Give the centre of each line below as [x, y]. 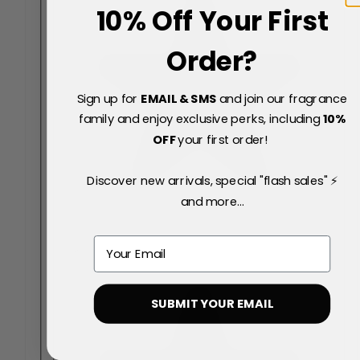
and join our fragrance [282, 99]
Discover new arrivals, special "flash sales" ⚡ [212, 181]
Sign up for [109, 99]
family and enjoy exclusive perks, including [201, 119]
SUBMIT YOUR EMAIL [212, 304]
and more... [212, 202]
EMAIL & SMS [179, 99]
